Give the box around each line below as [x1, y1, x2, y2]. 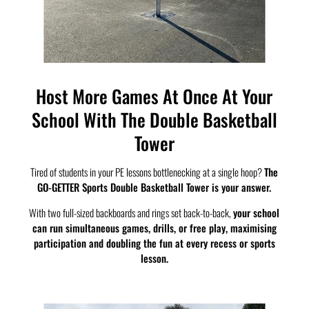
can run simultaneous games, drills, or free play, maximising [32, 220, 277, 236]
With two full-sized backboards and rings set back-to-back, [29, 205, 234, 221]
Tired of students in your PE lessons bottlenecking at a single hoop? [30, 164, 265, 180]
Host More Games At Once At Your [36, 82, 273, 110]
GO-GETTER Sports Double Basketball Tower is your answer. [37, 179, 272, 195]
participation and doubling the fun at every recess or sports [33, 235, 275, 251]
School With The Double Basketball [31, 106, 277, 133]
